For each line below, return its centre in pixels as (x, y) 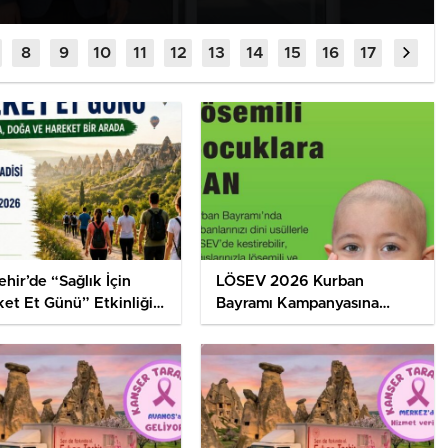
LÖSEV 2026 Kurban (289, 282)
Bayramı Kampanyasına (297, 304)
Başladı (240, 326)
